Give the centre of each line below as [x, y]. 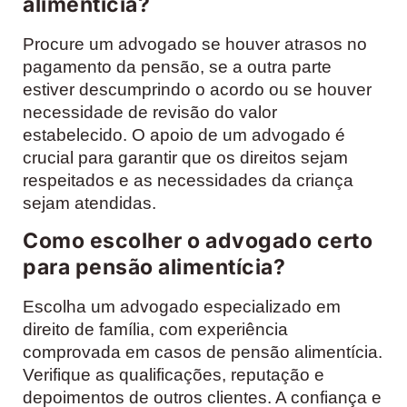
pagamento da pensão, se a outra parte [177, 67]
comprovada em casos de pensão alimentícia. [203, 352]
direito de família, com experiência [155, 329]
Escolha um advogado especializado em [182, 306]
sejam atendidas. [89, 203]
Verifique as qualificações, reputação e [174, 374]
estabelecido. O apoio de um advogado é [184, 135]
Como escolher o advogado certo [198, 240]
